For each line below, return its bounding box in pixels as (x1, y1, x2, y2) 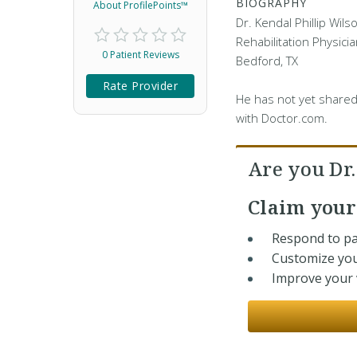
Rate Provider (102, 78, 178, 93)
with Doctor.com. (236, 110, 328, 126)
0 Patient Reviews (101, 48, 179, 61)
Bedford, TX (236, 53, 298, 69)
